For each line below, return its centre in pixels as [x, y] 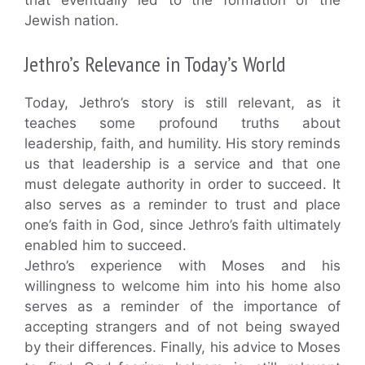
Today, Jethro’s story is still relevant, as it [182, 103]
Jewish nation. [72, 20]
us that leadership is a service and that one [182, 164]
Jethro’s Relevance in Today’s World [155, 64]
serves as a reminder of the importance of [182, 307]
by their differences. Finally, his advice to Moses [182, 347]
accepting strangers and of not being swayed [182, 327]
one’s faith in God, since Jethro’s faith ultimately [182, 225]
